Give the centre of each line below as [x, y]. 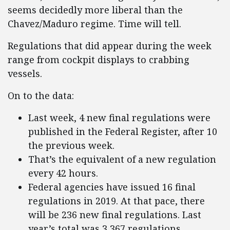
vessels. [25, 74]
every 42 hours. [63, 173]
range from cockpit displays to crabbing [99, 60]
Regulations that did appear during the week [110, 46]
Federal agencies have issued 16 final [112, 187]
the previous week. [71, 146]
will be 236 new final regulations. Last [115, 215]
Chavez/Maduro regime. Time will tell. [94, 24]
